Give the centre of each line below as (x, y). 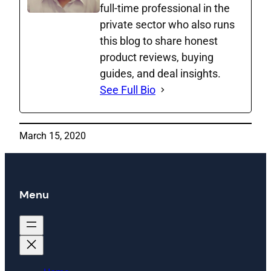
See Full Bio (128, 90)
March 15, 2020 (53, 136)
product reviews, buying (157, 57)
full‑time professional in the (165, 8)
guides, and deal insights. (160, 74)
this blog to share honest (159, 41)
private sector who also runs (167, 25)
